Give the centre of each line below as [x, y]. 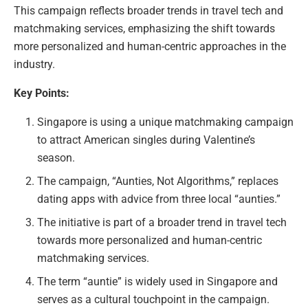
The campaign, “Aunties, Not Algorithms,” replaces [158, 181]
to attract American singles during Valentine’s [146, 140]
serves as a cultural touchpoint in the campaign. [154, 299]
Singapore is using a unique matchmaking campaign [166, 122]
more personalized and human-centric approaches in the [150, 46]
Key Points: [42, 93]
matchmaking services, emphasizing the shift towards [144, 28]
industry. [34, 64]
